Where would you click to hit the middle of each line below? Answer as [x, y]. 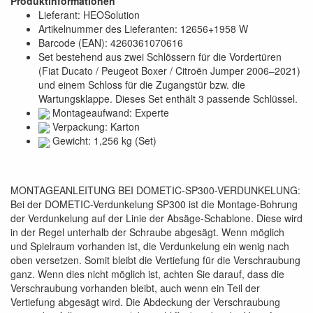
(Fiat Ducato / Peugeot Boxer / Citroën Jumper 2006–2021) [169, 70]
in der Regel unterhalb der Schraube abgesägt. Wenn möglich [147, 232]
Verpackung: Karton [95, 126]
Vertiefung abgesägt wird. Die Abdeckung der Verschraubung [145, 301]
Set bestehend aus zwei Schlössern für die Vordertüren [160, 56]
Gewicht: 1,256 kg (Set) [103, 141]
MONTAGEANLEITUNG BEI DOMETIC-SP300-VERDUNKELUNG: [155, 190]
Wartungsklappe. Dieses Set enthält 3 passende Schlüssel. [168, 98]
